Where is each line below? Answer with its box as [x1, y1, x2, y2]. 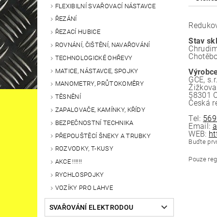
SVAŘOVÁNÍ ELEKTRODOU [49, 203, 134, 211]
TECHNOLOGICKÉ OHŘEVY [55, 54, 133, 62]
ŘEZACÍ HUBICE [55, 28, 100, 36]
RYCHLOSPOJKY [55, 171, 104, 178]
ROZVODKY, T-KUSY [55, 145, 113, 153]
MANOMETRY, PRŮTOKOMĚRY [55, 80, 144, 88]
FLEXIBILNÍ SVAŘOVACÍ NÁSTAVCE [55, 2, 156, 10]
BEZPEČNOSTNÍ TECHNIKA [55, 119, 134, 126]
